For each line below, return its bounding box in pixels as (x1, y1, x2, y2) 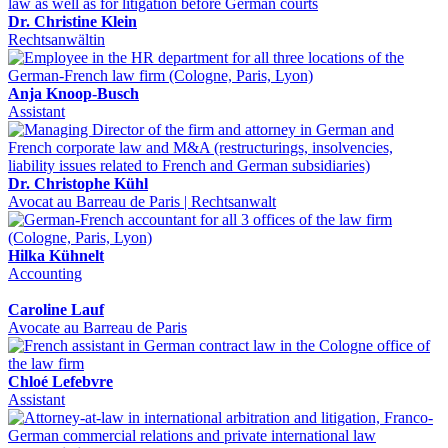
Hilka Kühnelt (8, 246, 104, 264)
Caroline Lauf (8, 300, 104, 318)
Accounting (8, 264, 82, 282)
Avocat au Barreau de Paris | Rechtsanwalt (8, 192, 276, 210)
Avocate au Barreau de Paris (8, 318, 187, 336)
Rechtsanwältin (8, 30, 105, 48)
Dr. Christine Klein (8, 12, 137, 30)
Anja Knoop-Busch (8, 84, 139, 102)
